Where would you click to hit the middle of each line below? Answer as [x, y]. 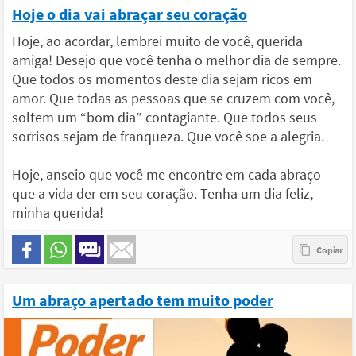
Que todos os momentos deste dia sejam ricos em [162, 79]
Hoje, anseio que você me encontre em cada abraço [166, 174]
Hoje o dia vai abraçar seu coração [130, 14]
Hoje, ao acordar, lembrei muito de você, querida [157, 41]
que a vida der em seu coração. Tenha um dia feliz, [163, 193]
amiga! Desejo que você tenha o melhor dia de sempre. [176, 60]
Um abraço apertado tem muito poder [143, 300]
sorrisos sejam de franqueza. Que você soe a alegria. [168, 136]
